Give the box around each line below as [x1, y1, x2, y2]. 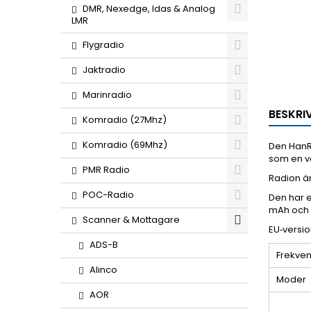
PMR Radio [83, 163, 130, 176]
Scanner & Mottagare [83, 213, 180, 226]
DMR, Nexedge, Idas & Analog [83, 2, 215, 15]
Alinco [90, 263, 117, 276]
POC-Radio [83, 188, 134, 201]
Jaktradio [83, 63, 126, 76]
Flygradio [83, 38, 124, 51]
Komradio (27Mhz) [83, 113, 167, 126]
